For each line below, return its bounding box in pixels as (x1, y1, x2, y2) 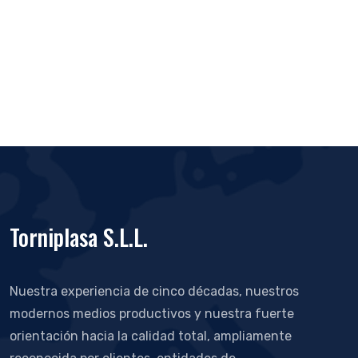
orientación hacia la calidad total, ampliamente (10, 328, 292, 344)
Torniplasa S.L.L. (10, 221, 148, 253)
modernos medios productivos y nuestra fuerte (10, 306, 294, 321)
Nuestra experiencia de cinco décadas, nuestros (10, 284, 299, 299)
